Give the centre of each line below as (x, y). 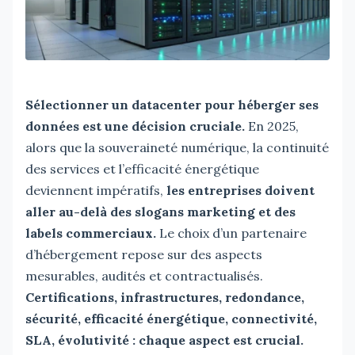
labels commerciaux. (91, 233)
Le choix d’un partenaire (231, 233)
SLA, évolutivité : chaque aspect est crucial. (164, 340)
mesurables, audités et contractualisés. (144, 275)
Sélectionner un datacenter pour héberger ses (172, 104)
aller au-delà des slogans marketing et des (160, 211)
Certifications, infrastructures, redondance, (165, 297)
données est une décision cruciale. (135, 126)
